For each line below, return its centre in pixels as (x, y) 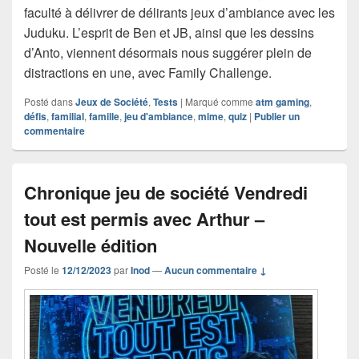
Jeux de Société (112, 101)
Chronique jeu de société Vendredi (166, 192)
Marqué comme (219, 101)
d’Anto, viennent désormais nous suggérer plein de (168, 52)
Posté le (43, 269)
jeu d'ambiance (159, 116)
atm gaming (282, 101)
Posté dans (48, 101)
